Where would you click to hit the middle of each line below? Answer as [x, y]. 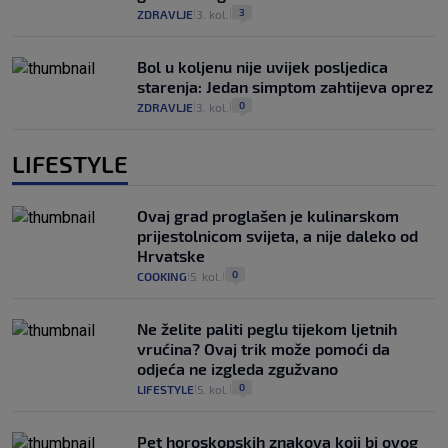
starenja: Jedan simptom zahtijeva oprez [285, 86]
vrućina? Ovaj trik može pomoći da [263, 348]
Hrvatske [171, 255]
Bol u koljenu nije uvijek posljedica [262, 66]
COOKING [162, 275]
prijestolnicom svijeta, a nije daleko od [277, 235]
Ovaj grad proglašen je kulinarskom [268, 215]
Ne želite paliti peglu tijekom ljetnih [267, 328]
